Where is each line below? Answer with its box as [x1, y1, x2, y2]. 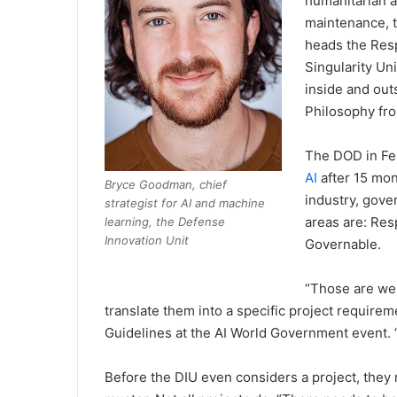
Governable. [305, 236, 385, 253]
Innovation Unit [105, 232, 189, 247]
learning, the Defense [105, 214, 225, 229]
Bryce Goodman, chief [105, 176, 227, 191]
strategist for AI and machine [105, 195, 265, 210]
